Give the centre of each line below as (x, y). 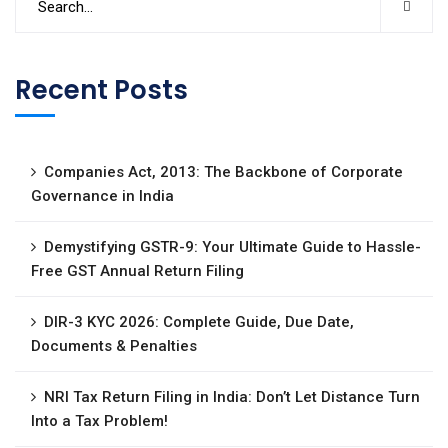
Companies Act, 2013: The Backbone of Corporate (223, 171)
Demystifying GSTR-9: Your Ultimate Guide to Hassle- (232, 246)
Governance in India (102, 195)
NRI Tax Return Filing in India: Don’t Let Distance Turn (232, 396)
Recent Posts (101, 89)
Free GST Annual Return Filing (137, 270)
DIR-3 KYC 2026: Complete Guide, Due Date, (199, 321)
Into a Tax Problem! (99, 420)
